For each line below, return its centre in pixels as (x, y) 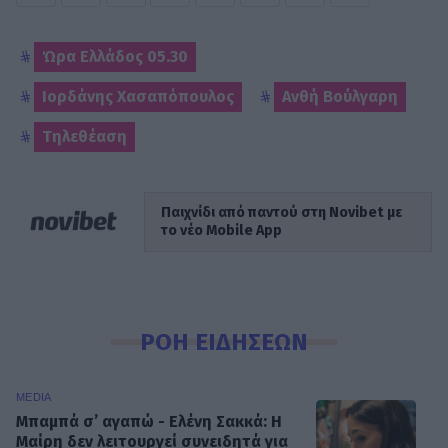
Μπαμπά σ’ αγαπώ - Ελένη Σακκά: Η (149, 422)
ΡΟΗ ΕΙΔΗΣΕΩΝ (224, 341)
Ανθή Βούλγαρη (340, 97)
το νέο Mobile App (221, 230)
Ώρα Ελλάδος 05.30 (115, 57)
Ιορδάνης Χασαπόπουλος (138, 97)
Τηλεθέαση (84, 137)
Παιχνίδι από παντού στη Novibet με (281, 212)
